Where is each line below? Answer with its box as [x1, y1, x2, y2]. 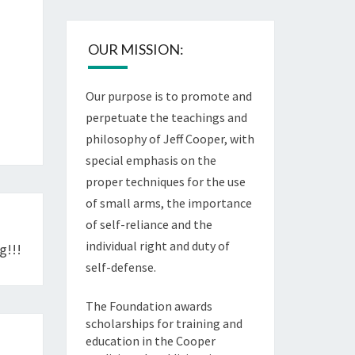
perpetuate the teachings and [85, 109, 247, 125]
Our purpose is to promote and [85, 88, 252, 104]
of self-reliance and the [85, 216, 212, 232]
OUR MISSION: [87, 40, 184, 58]
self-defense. [85, 259, 156, 275]
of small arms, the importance [85, 195, 252, 211]
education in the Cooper [85, 333, 216, 349]
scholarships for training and [85, 315, 242, 331]
